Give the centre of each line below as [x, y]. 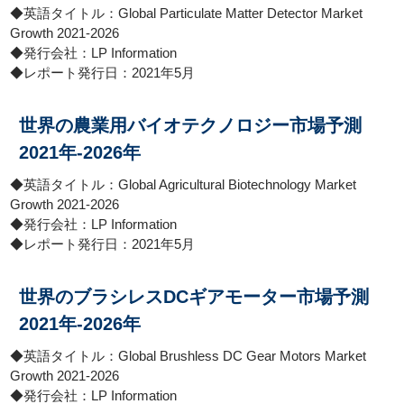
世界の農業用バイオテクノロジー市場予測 [191, 125]
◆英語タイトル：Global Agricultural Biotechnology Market [184, 184]
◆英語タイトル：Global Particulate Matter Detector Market [187, 13]
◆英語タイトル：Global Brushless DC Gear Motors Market [188, 356]
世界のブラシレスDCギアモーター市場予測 [194, 297]
